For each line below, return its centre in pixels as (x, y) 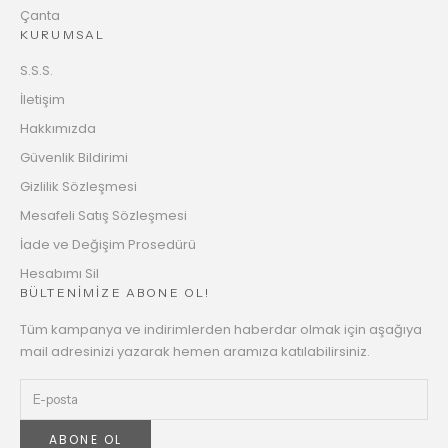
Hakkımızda (58, 129)
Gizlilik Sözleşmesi (78, 187)
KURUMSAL (63, 35)
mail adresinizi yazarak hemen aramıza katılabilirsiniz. (195, 352)
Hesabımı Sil (59, 274)
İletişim (42, 100)
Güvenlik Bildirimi (74, 158)
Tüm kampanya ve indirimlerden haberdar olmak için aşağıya (221, 330)
